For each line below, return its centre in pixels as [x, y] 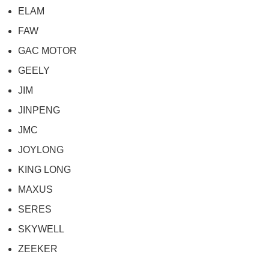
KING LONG [44, 170]
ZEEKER [38, 249]
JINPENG [39, 110]
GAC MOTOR [47, 51]
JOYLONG [41, 150]
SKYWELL [41, 229]
